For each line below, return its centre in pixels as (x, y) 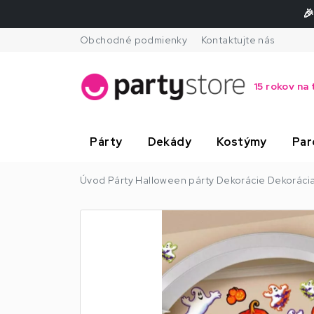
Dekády (169, 142)
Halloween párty (175, 180)
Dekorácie (241, 180)
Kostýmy (242, 142)
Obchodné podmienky (134, 40)
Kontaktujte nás (238, 40)
